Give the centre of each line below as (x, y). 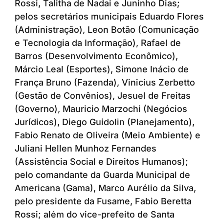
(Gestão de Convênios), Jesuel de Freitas (103, 96)
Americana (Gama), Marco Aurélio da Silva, (105, 188)
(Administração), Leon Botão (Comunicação (107, 30)
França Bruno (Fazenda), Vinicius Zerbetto (105, 83)
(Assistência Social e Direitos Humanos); (101, 162)
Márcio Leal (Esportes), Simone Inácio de (102, 69)
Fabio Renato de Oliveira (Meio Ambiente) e (108, 135)
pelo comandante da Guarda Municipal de (102, 175)
